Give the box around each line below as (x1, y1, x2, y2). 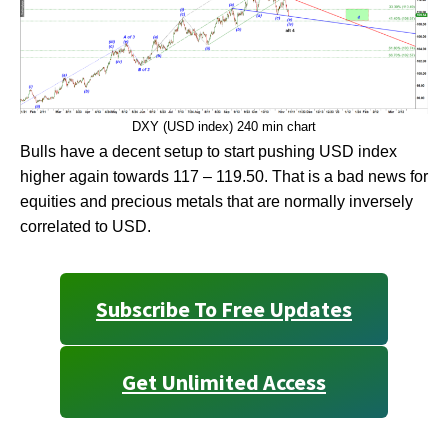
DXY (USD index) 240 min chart (132, 118, 316, 134)
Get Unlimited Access (122, 367, 326, 396)
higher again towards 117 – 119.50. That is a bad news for (20, 167, 428, 185)
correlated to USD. (20, 217, 151, 235)
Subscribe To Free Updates (96, 294, 352, 323)
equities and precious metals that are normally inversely (20, 192, 413, 210)
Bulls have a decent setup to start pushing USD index (20, 142, 397, 160)
